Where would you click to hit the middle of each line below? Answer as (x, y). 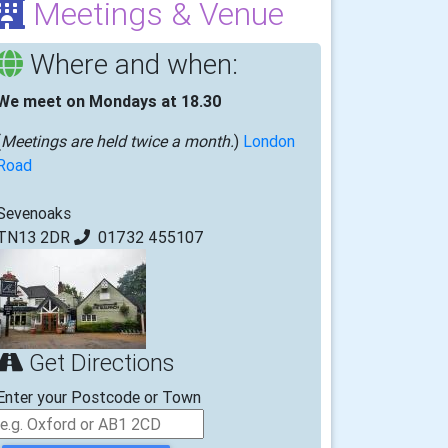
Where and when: (130, 64)
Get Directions (98, 362)
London (269, 141)
